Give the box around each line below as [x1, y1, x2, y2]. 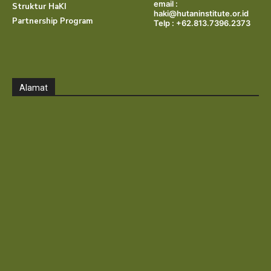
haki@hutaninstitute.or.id [154, 8, 249, 19]
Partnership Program [12, 16, 93, 27]
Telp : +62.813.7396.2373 [154, 18, 250, 28]
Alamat [19, 83, 48, 93]
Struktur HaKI [12, 1, 67, 13]
